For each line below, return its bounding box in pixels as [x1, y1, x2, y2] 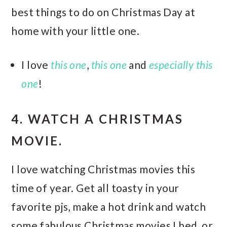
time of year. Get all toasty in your [11, 181, 179, 194]
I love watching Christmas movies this [11, 162, 195, 175]
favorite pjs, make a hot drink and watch [11, 200, 206, 213]
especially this [149, 58, 213, 71]
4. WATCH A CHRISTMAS [11, 111, 184, 126]
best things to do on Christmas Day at [11, 5, 195, 18]
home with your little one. [11, 24, 140, 37]
